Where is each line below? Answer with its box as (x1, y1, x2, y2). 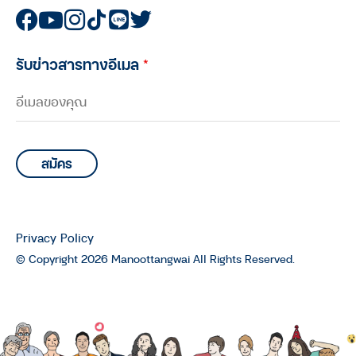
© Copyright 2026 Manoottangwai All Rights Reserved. (16, 250, 295, 268)
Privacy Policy (16, 229, 94, 247)
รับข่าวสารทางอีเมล (16, 53, 143, 75)
